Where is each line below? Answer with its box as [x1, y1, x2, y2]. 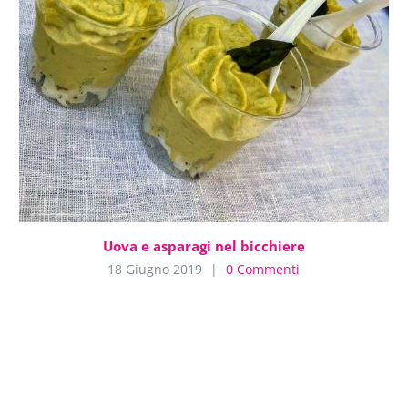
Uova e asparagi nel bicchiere [102, 236, 305, 255]
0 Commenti [226, 260, 301, 278]
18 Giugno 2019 [107, 260, 203, 278]
